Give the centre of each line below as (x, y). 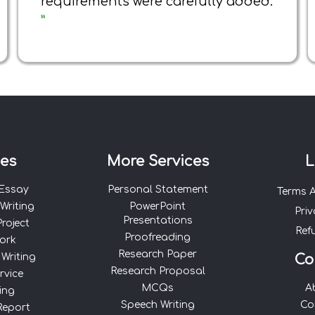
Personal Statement (157, 189)
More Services (157, 161)
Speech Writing (157, 305)
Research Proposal (157, 271)
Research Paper (157, 254)
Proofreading (157, 237)
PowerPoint (157, 206)
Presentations (157, 220)
